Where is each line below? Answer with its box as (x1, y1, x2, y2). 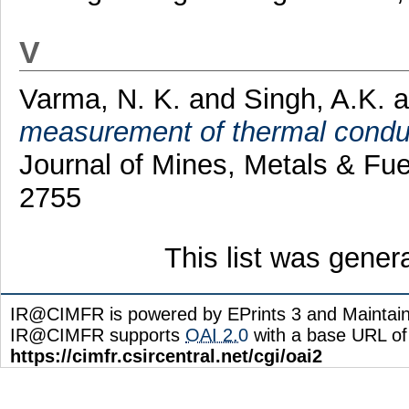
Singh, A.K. (243, 83, 385, 116)
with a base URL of (248, 325, 407, 346)
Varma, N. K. (18, 83, 189, 116)
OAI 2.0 (185, 325, 248, 346)
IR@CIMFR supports (10, 325, 185, 346)
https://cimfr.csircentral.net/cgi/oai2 (10, 346, 322, 367)
